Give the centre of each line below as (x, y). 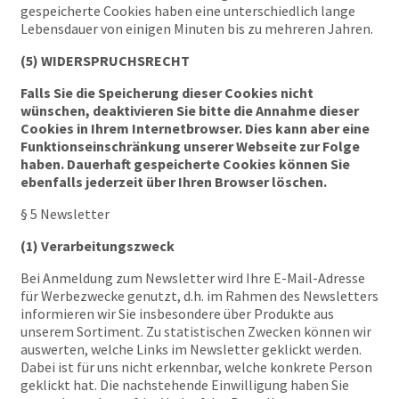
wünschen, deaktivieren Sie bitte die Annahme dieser (190, 110)
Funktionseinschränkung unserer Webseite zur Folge (190, 146)
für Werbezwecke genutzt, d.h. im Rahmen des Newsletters (199, 296)
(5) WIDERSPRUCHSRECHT (105, 61)
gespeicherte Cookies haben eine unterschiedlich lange (188, 11)
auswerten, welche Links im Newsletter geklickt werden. (191, 349)
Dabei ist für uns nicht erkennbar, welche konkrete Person (196, 367)
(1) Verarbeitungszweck (98, 246)
